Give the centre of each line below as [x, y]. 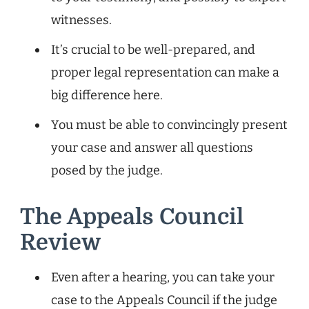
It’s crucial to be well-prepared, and [153, 49]
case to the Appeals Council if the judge [164, 300]
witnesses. [81, 20]
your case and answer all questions [152, 147]
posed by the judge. [107, 170]
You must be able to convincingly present [169, 124]
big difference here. [107, 95]
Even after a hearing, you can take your [163, 277]
